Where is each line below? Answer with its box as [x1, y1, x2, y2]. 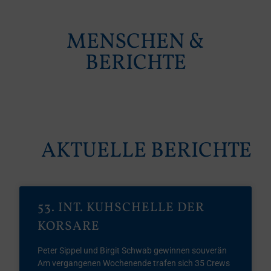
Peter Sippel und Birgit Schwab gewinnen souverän [38, 246, 227, 255]
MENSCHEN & [67, 28, 204, 57]
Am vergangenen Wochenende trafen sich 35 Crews [38, 258, 230, 268]
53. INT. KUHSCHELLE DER [38, 199, 205, 217]
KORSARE [38, 218, 100, 235]
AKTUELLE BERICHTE [41, 137, 252, 166]
